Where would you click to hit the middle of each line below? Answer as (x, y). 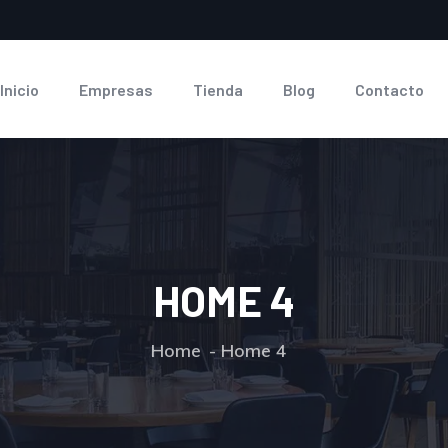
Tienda (217, 89)
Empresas (115, 89)
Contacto (389, 89)
